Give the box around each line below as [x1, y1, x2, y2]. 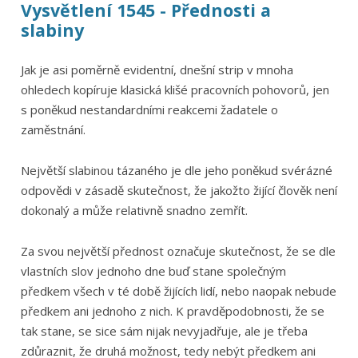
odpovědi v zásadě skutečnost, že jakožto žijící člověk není [20, 182, 337, 199]
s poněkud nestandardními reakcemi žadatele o [20, 101, 278, 118]
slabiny [20, 18, 84, 42]
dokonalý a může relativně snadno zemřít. [20, 202, 248, 219]
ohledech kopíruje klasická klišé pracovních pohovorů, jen [20, 82, 329, 98]
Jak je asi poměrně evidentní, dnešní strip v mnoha [20, 62, 293, 78]
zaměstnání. [20, 121, 86, 138]
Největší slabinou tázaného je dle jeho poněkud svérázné [20, 162, 332, 179]
